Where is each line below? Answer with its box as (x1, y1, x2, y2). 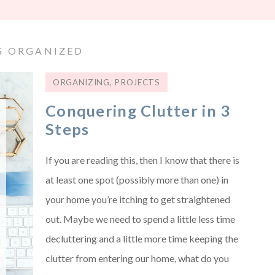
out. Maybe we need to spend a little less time (45, 213, 235, 225)
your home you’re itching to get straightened (45, 193, 230, 205)
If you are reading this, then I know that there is (45, 154, 239, 166)
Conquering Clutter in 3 (45, 101, 231, 120)
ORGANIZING (53, 77, 110, 87)
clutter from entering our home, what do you (45, 252, 229, 264)
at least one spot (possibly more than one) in (45, 174, 228, 185)
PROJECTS (114, 77, 160, 87)
